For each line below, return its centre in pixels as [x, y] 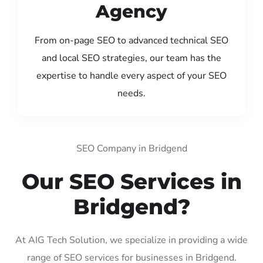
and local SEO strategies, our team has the [131, 58]
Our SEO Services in [131, 181]
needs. [131, 93]
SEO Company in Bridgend [131, 148]
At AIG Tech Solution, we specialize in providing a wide [131, 240]
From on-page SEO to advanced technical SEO [131, 40]
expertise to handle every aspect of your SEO [131, 75]
